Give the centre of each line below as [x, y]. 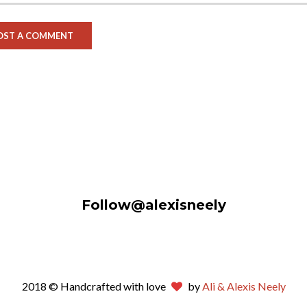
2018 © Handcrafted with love [94, 286]
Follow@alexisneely [153, 205]
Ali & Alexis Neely [244, 286]
